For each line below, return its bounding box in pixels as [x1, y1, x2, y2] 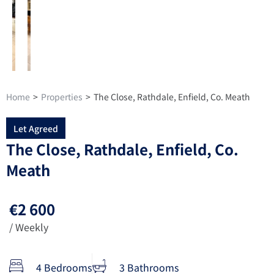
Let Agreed [13, 122, 58, 135]
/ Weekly [9, 219, 48, 234]
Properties [41, 91, 83, 103]
